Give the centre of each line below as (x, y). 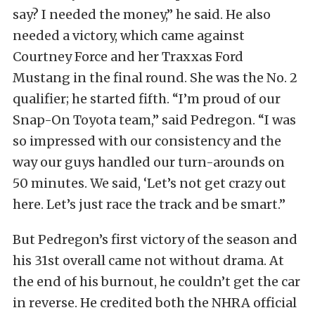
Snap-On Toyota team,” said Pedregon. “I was (154, 120)
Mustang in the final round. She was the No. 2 (155, 78)
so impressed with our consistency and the (147, 141)
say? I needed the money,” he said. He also (142, 14)
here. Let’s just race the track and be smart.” (149, 204)
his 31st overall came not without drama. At (148, 261)
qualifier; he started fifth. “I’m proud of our (147, 99)
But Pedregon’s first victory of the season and (155, 239)
